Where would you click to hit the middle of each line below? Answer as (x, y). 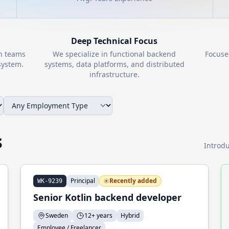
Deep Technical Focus (114, 41)
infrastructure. (114, 74)
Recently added (133, 181)
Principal (83, 181)
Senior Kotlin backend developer (107, 197)
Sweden (57, 215)
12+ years (98, 215)
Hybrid (130, 215)
